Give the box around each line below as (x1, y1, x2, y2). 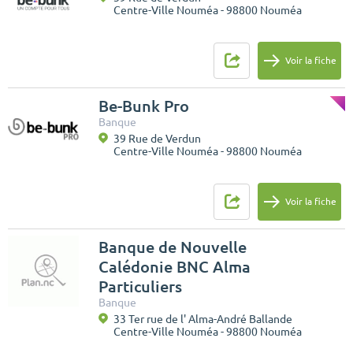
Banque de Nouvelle (98, 237, 247, 256)
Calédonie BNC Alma (98, 257, 251, 276)
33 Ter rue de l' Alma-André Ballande (113, 312, 292, 325)
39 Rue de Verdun (113, 132, 201, 145)
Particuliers (98, 277, 182, 295)
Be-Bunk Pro (98, 96, 189, 115)
